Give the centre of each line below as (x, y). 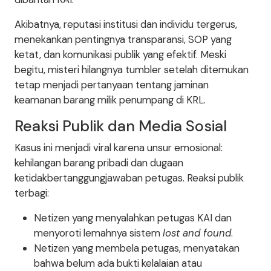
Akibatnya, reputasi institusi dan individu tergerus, (126, 24)
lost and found (197, 233)
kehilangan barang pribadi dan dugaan (99, 163)
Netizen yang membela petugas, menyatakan (137, 248)
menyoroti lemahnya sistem (98, 233)
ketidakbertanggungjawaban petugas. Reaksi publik (129, 178)
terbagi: (32, 193)
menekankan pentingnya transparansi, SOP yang (123, 40)
